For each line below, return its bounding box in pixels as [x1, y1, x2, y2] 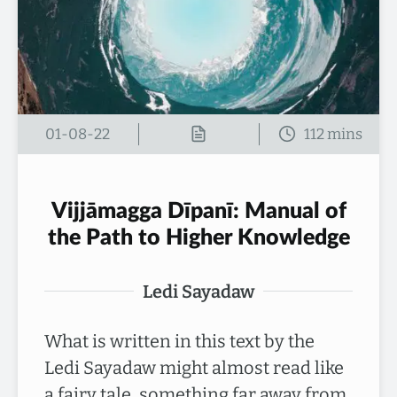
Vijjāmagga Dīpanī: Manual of [51, 199, 346, 222]
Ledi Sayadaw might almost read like [44, 356, 344, 378]
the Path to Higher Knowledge [47, 226, 350, 249]
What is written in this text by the [44, 330, 315, 352]
